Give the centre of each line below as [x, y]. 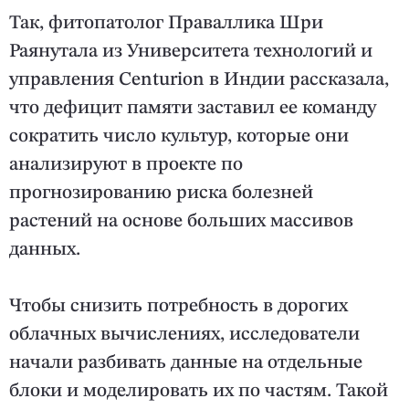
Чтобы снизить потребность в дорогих [178, 307]
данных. [45, 250]
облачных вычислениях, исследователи [184, 335]
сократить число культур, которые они [179, 137]
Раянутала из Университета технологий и [191, 52]
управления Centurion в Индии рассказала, [199, 80]
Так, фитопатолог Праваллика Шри [166, 24]
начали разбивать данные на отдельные [186, 363]
